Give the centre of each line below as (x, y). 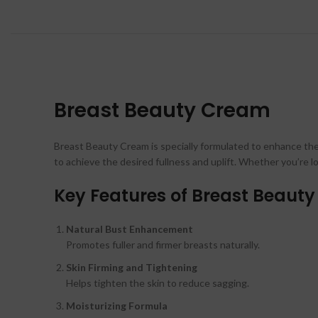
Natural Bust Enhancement (130, 229)
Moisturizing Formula (117, 306)
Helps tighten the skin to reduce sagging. (158, 283)
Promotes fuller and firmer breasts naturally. (163, 245)
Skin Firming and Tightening (132, 268)
